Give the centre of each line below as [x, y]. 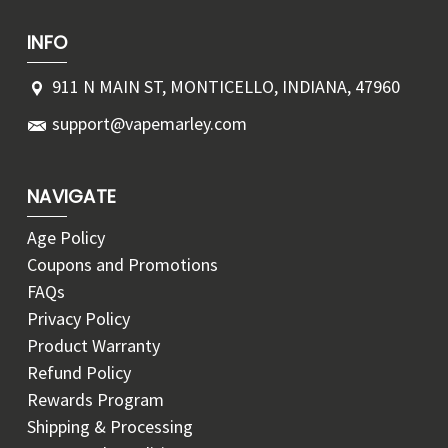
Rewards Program [95, 400]
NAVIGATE [71, 197]
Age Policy [66, 238]
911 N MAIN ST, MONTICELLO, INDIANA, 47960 [226, 87]
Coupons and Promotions [122, 265]
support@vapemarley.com [149, 124]
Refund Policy [79, 373]
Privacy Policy [78, 319]
